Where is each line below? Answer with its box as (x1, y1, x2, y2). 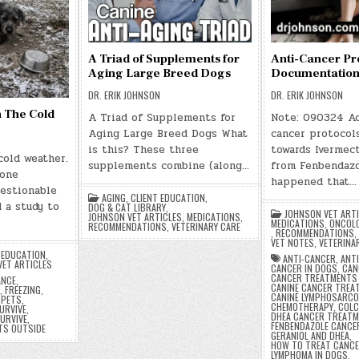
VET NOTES (270, 236, 314, 249)
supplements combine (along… (87, 158, 249, 174)
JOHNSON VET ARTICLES (87, 210, 182, 224)
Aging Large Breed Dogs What (87, 126, 248, 142)
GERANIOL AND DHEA (270, 329, 349, 342)
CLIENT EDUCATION (130, 191, 205, 204)
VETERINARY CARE (171, 220, 240, 233)
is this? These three (87, 142, 199, 158)
